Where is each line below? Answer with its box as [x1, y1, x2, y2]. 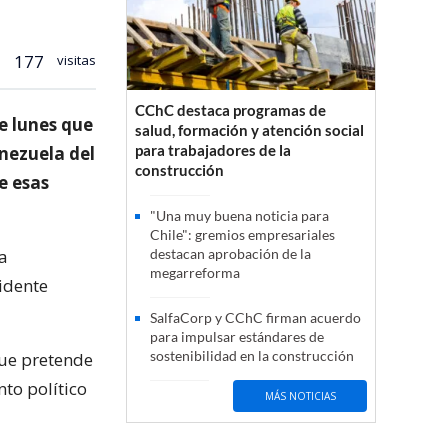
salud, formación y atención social [135, 121, 364, 140]
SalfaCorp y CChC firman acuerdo [150, 309, 361, 327]
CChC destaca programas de [135, 101, 326, 120]
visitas [54, 50, 96, 69]
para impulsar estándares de [150, 328, 324, 346]
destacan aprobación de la [150, 245, 311, 263]
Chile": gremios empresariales [150, 226, 335, 244]
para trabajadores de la [135, 141, 291, 160]
